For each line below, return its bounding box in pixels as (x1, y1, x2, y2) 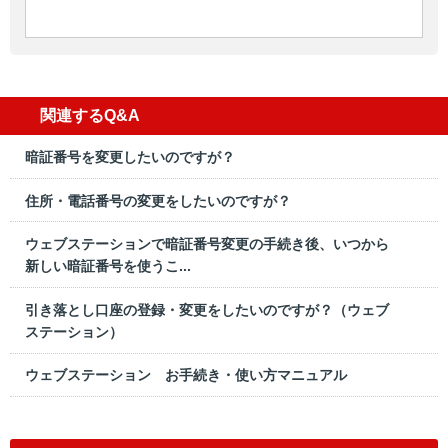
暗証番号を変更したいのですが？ (25, 148, 235, 165)
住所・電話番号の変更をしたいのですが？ (25, 192, 291, 209)
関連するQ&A (40, 107, 140, 125)
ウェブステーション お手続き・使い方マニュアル (25, 367, 347, 384)
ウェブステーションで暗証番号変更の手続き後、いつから (25, 236, 389, 253)
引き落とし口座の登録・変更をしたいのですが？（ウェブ (25, 301, 389, 318)
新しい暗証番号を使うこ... (25, 258, 191, 275)
